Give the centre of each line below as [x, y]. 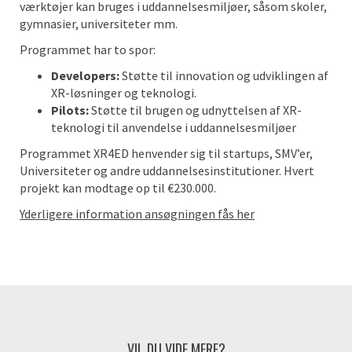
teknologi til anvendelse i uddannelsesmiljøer [174, 127]
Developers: [86, 75]
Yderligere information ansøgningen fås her [137, 214]
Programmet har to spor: [88, 49]
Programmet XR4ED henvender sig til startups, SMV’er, [166, 153]
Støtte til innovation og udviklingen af [225, 75]
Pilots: [71, 110]
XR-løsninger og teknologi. [124, 93]
